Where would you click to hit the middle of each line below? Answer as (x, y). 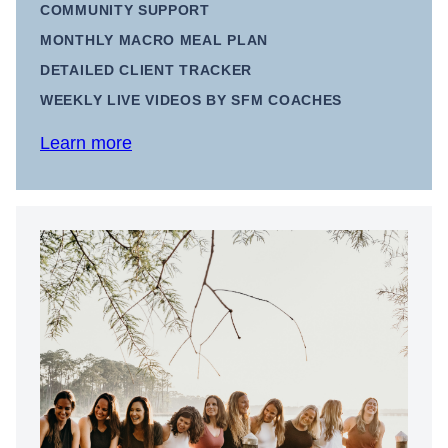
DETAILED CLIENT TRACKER (146, 69)
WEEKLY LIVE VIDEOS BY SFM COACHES (191, 99)
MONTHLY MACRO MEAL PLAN (154, 39)
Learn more (86, 143)
